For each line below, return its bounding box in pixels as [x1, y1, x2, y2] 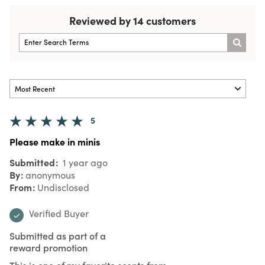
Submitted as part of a [9, 228, 106, 242]
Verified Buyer [29, 206, 89, 219]
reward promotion [9, 240, 88, 254]
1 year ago [60, 156, 108, 169]
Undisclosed [37, 180, 89, 193]
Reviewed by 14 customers [69, 12, 196, 28]
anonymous [25, 168, 75, 181]
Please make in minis [9, 134, 100, 148]
